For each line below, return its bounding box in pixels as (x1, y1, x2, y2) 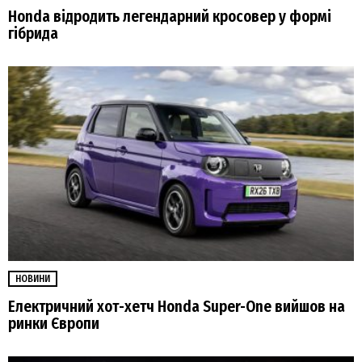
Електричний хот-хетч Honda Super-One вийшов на (8, 297, 345, 316)
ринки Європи (8, 314, 99, 333)
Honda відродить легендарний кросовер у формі (8, 6, 331, 26)
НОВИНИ (15, 272, 50, 284)
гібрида (8, 23, 58, 43)
